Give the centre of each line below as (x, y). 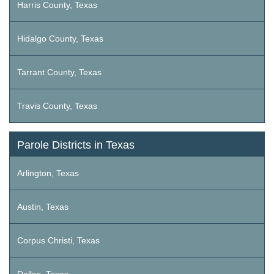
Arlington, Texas (48, 173)
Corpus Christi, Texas (58, 241)
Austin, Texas (43, 207)
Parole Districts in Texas (76, 145)
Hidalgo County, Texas (60, 39)
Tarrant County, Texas (59, 72)
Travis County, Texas (57, 106)
